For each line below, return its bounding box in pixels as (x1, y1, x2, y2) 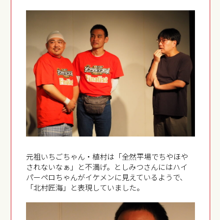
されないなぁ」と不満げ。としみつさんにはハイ (26, 162, 188, 172)
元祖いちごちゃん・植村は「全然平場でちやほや (26, 151, 189, 162)
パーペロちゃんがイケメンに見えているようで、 (26, 172, 188, 183)
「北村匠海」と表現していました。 (26, 182, 144, 193)
